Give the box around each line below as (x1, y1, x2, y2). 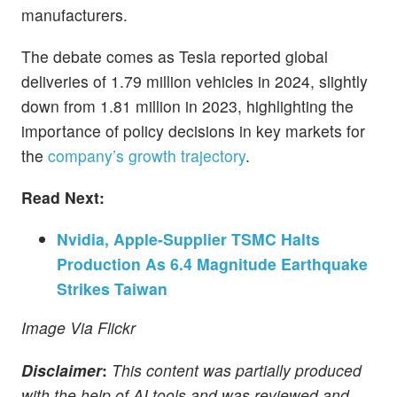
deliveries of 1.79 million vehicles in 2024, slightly (21, 70, 368, 93)
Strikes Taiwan (57, 277, 167, 300)
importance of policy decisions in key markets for (21, 120, 365, 143)
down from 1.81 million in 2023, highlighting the (21, 95, 354, 118)
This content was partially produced (107, 358, 362, 381)
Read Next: (21, 186, 105, 209)
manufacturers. (21, 3, 128, 26)
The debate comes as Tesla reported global (21, 45, 328, 68)
